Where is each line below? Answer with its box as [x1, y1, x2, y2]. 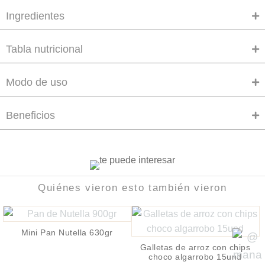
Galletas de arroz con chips [140, 242, 251, 252]
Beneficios [6, 109, 55, 121]
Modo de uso [6, 76, 67, 88]
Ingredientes [6, 9, 64, 22]
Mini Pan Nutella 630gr [21, 227, 113, 237]
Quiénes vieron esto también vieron [38, 182, 227, 193]
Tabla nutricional [6, 43, 83, 55]
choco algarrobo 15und [148, 251, 242, 261]
